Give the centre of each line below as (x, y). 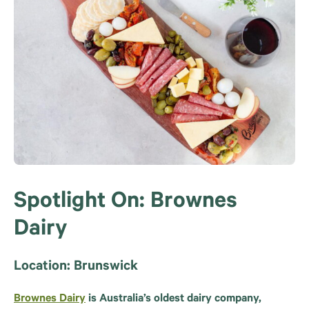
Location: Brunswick (76, 267)
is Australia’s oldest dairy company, (173, 299)
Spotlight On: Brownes (126, 203)
